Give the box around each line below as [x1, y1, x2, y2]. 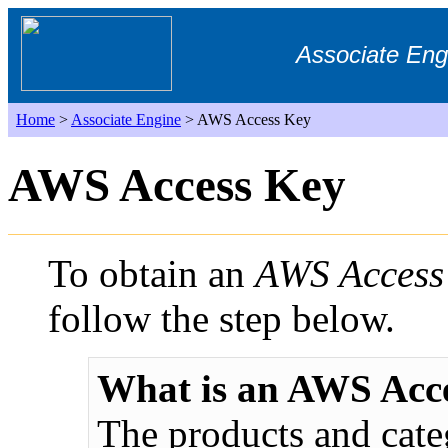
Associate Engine [71, 111, 181, 128]
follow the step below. [48, 296, 395, 340]
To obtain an [48, 251, 255, 295]
